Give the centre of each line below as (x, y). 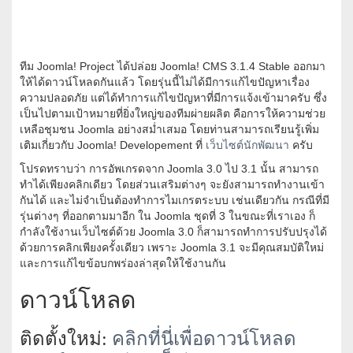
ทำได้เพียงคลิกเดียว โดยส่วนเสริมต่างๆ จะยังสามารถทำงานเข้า (172, 185)
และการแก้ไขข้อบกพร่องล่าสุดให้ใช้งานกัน (123, 264)
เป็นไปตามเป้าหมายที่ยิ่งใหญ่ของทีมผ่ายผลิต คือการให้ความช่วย (173, 114)
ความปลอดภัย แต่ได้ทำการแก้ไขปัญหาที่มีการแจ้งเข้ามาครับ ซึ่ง (173, 98)
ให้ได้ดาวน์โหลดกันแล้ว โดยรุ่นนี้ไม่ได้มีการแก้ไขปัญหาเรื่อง (165, 82)
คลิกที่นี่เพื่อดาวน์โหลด (204, 339)
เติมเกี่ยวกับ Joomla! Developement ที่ (113, 145)
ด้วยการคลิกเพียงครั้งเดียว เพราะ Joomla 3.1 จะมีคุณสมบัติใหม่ (172, 248)
